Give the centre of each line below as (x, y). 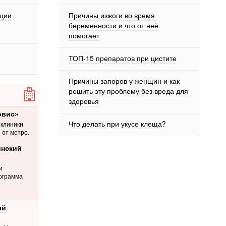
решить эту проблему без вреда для (128, 91)
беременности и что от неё (114, 25)
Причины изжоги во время (112, 15)
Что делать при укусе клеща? (117, 124)
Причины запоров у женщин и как (124, 81)
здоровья (84, 101)
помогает (84, 35)
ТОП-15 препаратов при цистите (123, 58)
